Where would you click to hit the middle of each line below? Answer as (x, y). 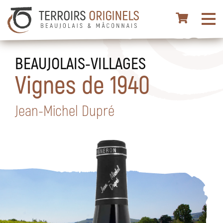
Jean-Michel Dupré (65, 110)
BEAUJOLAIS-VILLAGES (80, 63)
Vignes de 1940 (82, 84)
